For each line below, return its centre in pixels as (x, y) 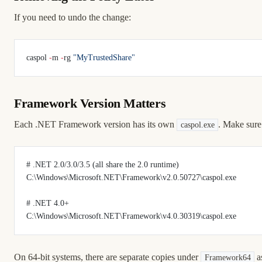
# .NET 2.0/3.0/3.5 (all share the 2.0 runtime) (103, 164)
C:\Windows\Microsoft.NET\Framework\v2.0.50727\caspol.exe (131, 177)
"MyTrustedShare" (104, 57)
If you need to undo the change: (73, 17)
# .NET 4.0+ (48, 203)
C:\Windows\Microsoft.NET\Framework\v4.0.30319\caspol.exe (131, 216)
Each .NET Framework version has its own (95, 124)
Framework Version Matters (90, 103)
